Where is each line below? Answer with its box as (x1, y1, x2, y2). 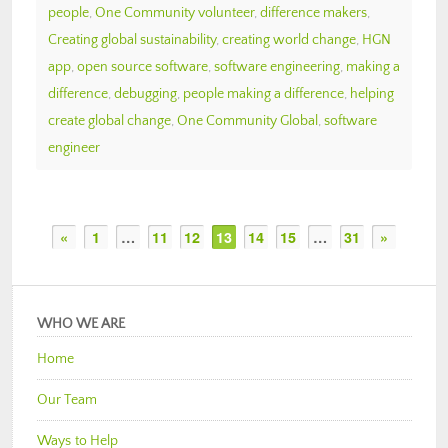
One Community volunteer (95, 4, 254, 21)
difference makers (260, 4, 367, 21)
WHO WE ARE (37, 315, 125, 332)
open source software (77, 58, 208, 75)
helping (350, 85, 394, 102)
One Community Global (177, 112, 318, 129)
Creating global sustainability (48, 31, 216, 48)
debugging (114, 85, 177, 102)
